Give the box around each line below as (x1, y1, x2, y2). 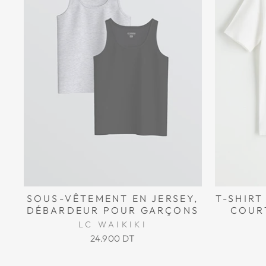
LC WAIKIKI (78, 219, 147, 230)
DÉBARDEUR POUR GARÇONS (26, 204, 199, 217)
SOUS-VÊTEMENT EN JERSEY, (26, 192, 199, 205)
